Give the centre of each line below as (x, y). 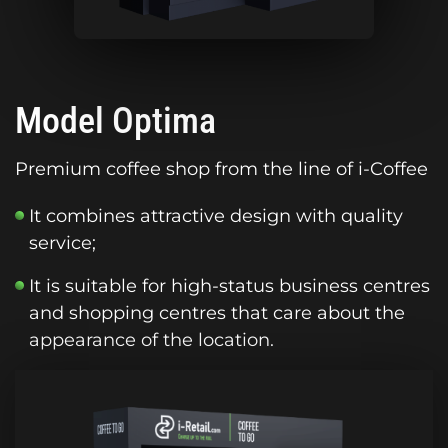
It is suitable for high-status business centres (229, 285)
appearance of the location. (151, 339)
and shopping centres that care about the (217, 312)
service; (62, 242)
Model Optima (115, 120)
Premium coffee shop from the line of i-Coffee (221, 168)
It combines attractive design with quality (216, 215)
